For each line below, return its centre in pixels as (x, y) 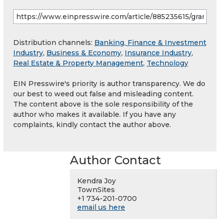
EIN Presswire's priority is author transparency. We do (109, 84)
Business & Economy (84, 53)
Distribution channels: (54, 43)
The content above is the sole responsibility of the (103, 104)
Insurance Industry (158, 53)
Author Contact (115, 160)
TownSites (96, 190)
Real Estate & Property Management (78, 63)
